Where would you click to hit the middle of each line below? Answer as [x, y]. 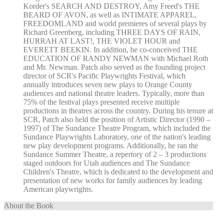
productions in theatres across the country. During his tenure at [118, 110]
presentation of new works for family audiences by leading [113, 180]
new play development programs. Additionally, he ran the [111, 145]
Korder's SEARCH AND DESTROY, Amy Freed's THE [111, 6]
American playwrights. [58, 189]
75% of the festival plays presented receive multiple [101, 102]
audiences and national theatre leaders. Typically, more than [114, 93]
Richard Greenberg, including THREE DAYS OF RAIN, [112, 32]
